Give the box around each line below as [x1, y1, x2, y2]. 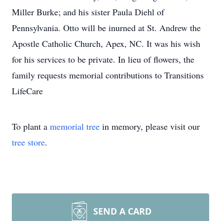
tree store [12, 136, 45, 148]
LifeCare [12, 85, 43, 97]
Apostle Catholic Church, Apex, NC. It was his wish [12, 37, 200, 49]
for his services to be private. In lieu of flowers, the [12, 53, 194, 65]
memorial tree [50, 120, 100, 132]
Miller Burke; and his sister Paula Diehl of [12, 6, 164, 18]
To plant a [12, 120, 50, 132]
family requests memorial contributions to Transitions [12, 69, 204, 81]
